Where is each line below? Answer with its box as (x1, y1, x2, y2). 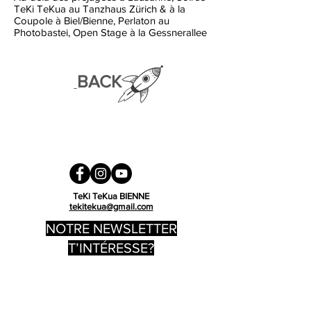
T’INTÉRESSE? (68, 240, 154, 255)
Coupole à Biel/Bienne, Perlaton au (14, 15, 169, 26)
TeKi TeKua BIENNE (73, 191, 149, 201)
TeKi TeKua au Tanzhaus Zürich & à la (14, 3, 185, 15)
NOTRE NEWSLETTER (45, 221, 177, 236)
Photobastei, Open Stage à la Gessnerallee (14, 26, 207, 38)
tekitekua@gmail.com (69, 201, 153, 212)
